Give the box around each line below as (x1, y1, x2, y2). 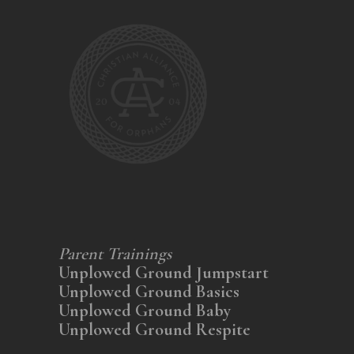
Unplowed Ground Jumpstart (58, 262, 269, 284)
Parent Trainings (58, 243, 171, 265)
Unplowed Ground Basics (58, 281, 239, 303)
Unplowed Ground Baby (58, 300, 231, 322)
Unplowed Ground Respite (58, 319, 250, 341)
